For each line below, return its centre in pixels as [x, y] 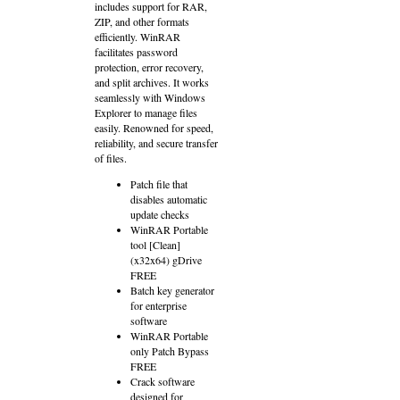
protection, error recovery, [149, 67]
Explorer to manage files [146, 112]
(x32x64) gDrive [166, 260]
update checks [160, 214]
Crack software [162, 381]
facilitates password [136, 52]
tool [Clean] [155, 245]
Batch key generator [172, 290]
